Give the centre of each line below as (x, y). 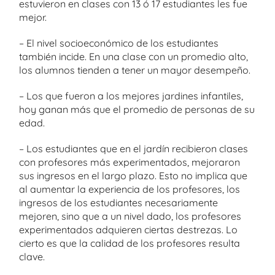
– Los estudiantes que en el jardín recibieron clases (134, 149)
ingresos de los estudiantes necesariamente (118, 203)
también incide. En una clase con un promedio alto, (134, 56)
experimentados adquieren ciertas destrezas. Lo (128, 230)
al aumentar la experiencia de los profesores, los (130, 189)
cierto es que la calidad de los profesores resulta (130, 243)
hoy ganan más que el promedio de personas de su (137, 109)
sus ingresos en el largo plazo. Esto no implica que (133, 176)
